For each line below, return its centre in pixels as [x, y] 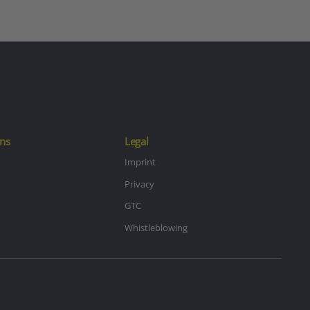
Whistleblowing [156, 227]
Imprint [140, 162]
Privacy [139, 184]
